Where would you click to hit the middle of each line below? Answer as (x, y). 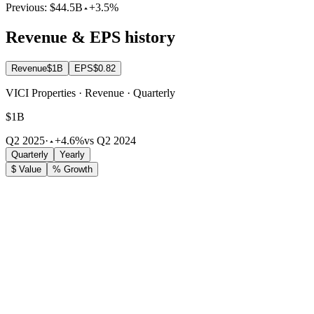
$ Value (26, 170)
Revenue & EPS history (90, 37)
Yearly (72, 155)
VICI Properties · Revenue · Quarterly (90, 93)
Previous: (28, 8)
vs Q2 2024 (110, 141)
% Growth (73, 170)
